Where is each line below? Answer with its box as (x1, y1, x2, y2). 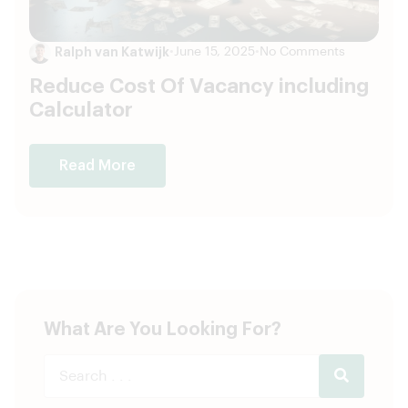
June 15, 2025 (174, 46, 255, 59)
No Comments (260, 46, 345, 59)
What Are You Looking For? (44, 321, 281, 340)
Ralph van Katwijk (55, 46, 169, 59)
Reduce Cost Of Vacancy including (29, 76, 369, 97)
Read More (59, 158, 136, 174)
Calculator (29, 100, 133, 121)
